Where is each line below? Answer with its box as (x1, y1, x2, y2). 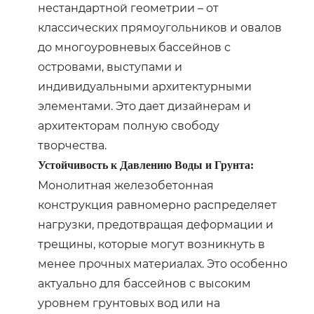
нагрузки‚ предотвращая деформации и (38, 216, 274, 231)
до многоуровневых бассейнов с (38, 39, 231, 54)
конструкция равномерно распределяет (38, 196, 278, 212)
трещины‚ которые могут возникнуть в (38, 235, 266, 251)
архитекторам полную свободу (38, 117, 220, 132)
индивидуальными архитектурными (38, 78, 252, 93)
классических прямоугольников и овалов (38, 19, 282, 34)
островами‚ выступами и (38, 58, 183, 74)
